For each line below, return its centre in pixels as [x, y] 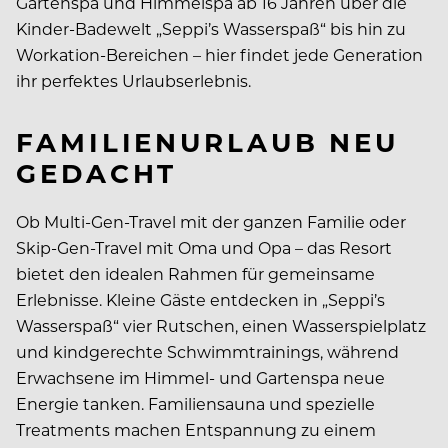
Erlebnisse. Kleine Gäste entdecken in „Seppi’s [200, 299]
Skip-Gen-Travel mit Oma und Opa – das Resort [204, 247]
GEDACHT [97, 172]
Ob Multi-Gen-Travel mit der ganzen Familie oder [211, 221]
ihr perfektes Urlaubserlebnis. [133, 80]
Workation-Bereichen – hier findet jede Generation [219, 54]
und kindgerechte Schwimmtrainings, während [207, 351]
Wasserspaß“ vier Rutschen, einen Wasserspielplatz [221, 325]
